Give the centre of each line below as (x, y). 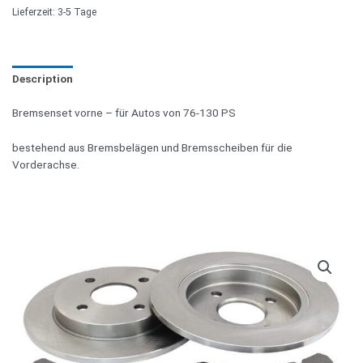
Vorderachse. (46, 164)
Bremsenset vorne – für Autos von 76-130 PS (124, 113)
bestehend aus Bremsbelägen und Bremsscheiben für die (152, 147)
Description (43, 79)
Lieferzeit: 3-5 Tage (54, 13)
